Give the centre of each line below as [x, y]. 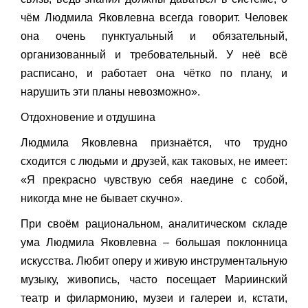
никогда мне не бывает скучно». [102, 199]
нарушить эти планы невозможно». [110, 92]
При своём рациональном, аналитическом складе [154, 224]
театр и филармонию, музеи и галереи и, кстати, [154, 298]
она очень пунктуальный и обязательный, [154, 36]
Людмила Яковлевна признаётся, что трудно [154, 143]
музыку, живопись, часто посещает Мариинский [154, 280]
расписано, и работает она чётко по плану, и [154, 74]
